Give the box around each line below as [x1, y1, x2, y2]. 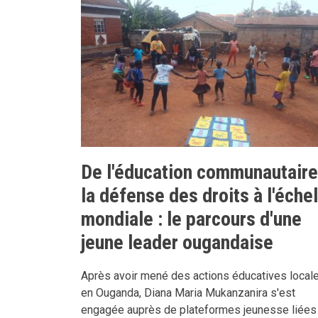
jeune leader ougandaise [81, 230, 273, 254]
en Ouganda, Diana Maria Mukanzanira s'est [81, 285, 295, 300]
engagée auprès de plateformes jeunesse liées [81, 302, 317, 317]
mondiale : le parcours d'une [81, 207, 302, 231]
